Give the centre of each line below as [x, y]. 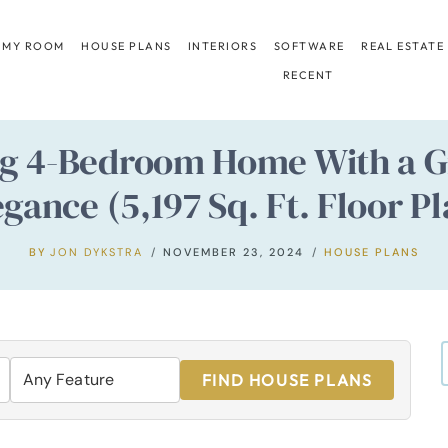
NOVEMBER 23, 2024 [234, 251]
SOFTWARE [309, 45]
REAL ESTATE [403, 45]
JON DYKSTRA [97, 251]
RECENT [308, 74]
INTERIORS [223, 45]
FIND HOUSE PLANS [287, 379]
